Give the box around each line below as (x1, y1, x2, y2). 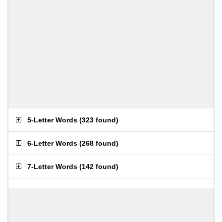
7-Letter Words (27, 163, 77, 170)
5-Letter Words (27, 116, 77, 124)
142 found (82, 163, 116, 170)
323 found (82, 116, 116, 124)
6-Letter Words (27, 139, 77, 147)
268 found (82, 139, 116, 147)
